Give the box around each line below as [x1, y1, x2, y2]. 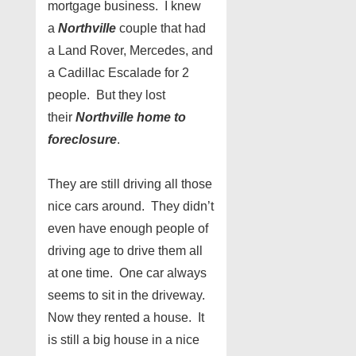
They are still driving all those [48, 177, 212, 191]
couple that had [116, 21, 206, 35]
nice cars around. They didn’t [48, 199, 214, 213]
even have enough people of [48, 222, 208, 235]
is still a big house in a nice [48, 333, 199, 346]
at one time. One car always [48, 266, 207, 280]
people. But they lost [48, 88, 165, 102]
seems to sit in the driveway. [48, 288, 211, 302]
